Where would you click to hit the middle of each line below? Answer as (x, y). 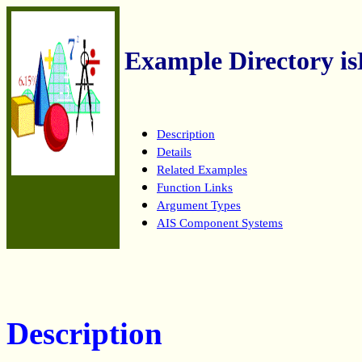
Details (174, 151)
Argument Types (199, 204)
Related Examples (202, 169)
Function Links (195, 187)
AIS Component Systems (220, 222)
